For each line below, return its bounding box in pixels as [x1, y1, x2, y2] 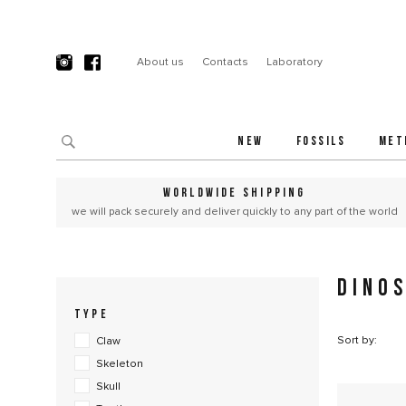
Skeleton [96, 357, 143, 371]
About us [136, 54, 184, 69]
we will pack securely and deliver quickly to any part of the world [71, 205, 398, 218]
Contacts [201, 54, 248, 69]
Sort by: [337, 333, 380, 347]
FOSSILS [295, 135, 346, 149]
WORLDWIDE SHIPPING [162, 187, 306, 200]
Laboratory [266, 54, 323, 69]
